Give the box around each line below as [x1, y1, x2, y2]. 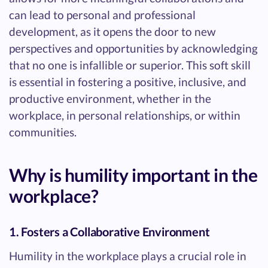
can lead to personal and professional [9, 7, 196, 22]
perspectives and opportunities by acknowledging [9, 41, 258, 55]
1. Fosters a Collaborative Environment [9, 224, 210, 239]
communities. [9, 124, 77, 139]
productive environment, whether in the [9, 91, 211, 105]
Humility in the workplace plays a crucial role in [9, 248, 246, 263]
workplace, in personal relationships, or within [9, 108, 240, 122]
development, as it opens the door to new [9, 24, 216, 38]
